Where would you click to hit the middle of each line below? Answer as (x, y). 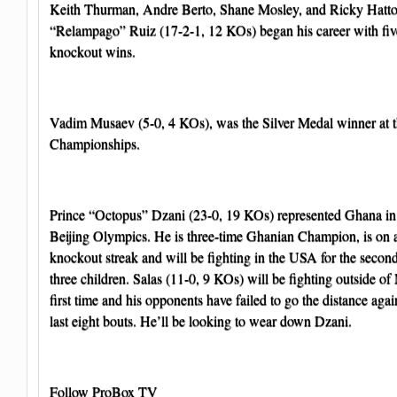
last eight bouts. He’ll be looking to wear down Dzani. (201, 320)
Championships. (95, 143)
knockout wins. (93, 51)
